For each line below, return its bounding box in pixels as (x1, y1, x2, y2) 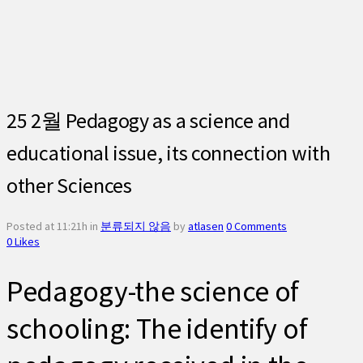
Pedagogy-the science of (6, 273, 300, 310)
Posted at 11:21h (6, 219, 88, 234)
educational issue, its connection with (6, 139, 331, 166)
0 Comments (226, 219, 287, 234)
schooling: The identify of (6, 310, 308, 348)
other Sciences (6, 171, 132, 199)
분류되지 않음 (100, 219, 171, 234)
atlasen (188, 219, 224, 234)
